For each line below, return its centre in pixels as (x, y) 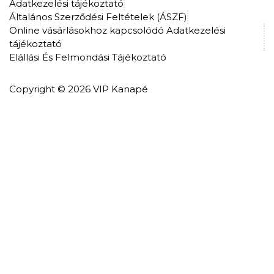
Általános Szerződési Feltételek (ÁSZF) (98, 17)
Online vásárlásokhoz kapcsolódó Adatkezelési (117, 30)
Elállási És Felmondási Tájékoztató (88, 57)
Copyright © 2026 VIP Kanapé (79, 89)
